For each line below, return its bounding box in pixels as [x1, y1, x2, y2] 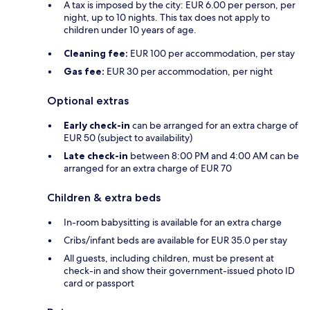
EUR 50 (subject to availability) [64, 131, 192, 145]
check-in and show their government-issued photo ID [64, 264, 295, 277]
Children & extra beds [47, 191, 161, 205]
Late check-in [64, 149, 128, 163]
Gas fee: [64, 65, 104, 78]
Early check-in [64, 119, 130, 132]
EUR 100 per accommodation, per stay [128, 47, 295, 60]
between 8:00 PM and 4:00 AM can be [128, 149, 299, 163]
